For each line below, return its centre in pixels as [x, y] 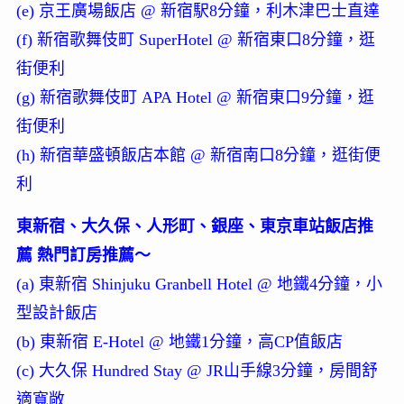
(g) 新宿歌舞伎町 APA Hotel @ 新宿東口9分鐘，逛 [195, 97]
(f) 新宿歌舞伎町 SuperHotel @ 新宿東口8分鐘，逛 [195, 39]
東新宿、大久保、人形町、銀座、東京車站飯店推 [194, 226]
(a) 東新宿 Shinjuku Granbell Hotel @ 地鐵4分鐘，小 [199, 284]
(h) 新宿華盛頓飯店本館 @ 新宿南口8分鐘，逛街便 [198, 155]
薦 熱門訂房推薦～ [83, 255]
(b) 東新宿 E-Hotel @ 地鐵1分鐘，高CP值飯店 [179, 341]
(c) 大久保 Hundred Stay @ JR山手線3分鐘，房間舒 [197, 370]
